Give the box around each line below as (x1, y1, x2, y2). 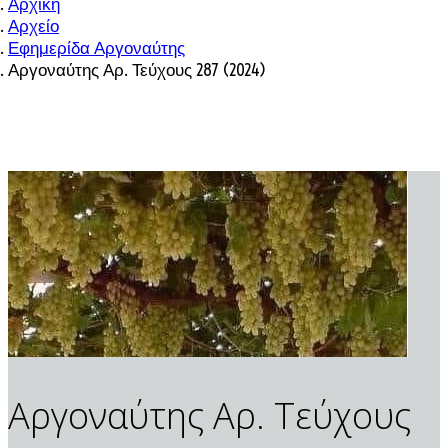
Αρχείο (8, 14, 59, 36)
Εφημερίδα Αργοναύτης (8, 36, 185, 58)
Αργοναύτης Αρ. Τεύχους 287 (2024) (8, 58, 266, 80)
